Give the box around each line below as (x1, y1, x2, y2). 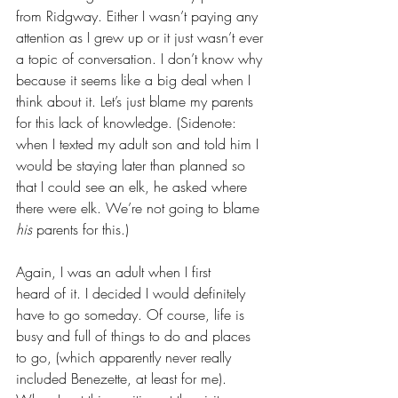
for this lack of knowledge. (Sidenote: (16, 113, 241, 132)
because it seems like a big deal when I (16, 70, 255, 90)
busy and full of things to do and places (16, 326, 255, 346)
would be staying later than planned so (16, 155, 250, 175)
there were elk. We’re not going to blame (16, 198, 264, 218)
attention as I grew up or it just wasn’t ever (16, 28, 267, 47)
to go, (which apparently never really (16, 347, 235, 367)
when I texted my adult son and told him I (16, 134, 263, 154)
